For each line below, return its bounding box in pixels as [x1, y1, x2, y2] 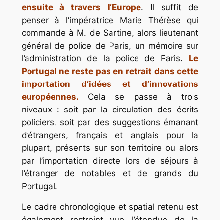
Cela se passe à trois [78, 91, 199, 102]
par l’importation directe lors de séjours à [21, 155, 199, 165]
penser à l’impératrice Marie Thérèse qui [21, 15, 199, 25]
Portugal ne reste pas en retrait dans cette [21, 66, 199, 76]
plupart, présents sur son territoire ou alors [21, 142, 199, 153]
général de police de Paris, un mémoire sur [21, 40, 199, 51]
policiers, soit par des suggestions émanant [21, 117, 199, 127]
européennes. [21, 91, 79, 102]
